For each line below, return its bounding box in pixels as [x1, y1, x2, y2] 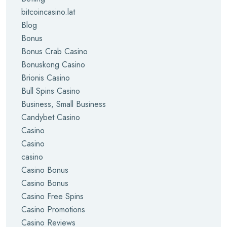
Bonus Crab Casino [21, 46, 88, 57]
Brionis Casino [21, 72, 70, 84]
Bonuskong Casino [21, 59, 85, 70]
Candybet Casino [21, 111, 80, 123]
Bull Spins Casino [21, 85, 80, 97]
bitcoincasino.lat [21, 6, 75, 18]
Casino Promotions [21, 204, 85, 215]
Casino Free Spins [21, 191, 84, 202]
